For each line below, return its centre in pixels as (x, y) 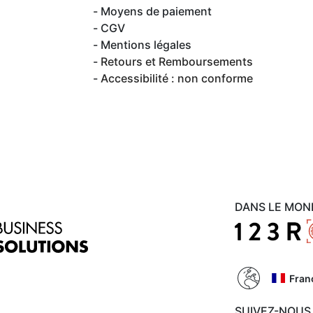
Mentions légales (146, 45)
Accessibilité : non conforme (177, 78)
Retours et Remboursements (177, 61)
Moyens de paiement (156, 11)
